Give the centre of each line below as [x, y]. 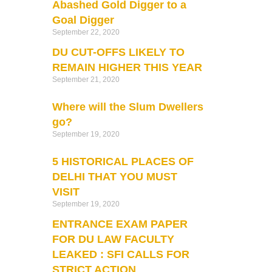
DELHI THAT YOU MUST [114, 176]
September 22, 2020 [86, 32]
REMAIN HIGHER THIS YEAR [127, 67]
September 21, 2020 [86, 79]
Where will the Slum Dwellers [127, 107]
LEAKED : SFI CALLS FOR [121, 254]
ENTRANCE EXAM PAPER [120, 224]
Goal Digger [83, 20]
